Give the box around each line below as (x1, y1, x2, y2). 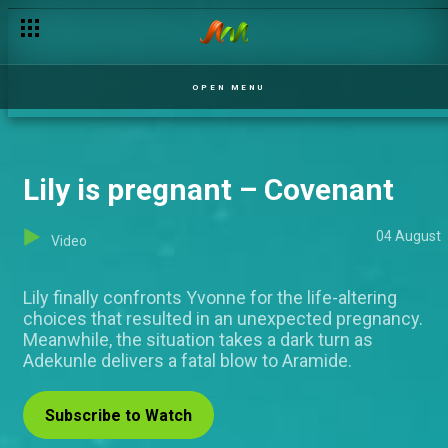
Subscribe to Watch (45, 406, 192, 425)
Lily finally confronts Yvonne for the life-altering (23, 287, 397, 308)
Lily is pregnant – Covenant (23, 172, 394, 207)
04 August (376, 228, 441, 244)
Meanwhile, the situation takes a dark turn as (23, 329, 373, 350)
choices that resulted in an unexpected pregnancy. (23, 308, 423, 329)
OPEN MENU (192, 82, 265, 92)
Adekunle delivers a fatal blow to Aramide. (23, 350, 352, 371)
